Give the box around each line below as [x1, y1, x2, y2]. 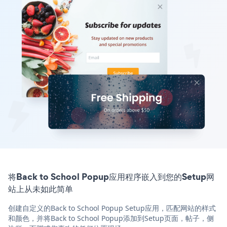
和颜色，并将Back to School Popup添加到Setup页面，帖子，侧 [8, 213, 214, 223]
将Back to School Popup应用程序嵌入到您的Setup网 [8, 170, 214, 183]
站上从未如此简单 [8, 182, 73, 195]
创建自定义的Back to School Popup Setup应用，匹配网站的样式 [8, 203, 216, 213]
